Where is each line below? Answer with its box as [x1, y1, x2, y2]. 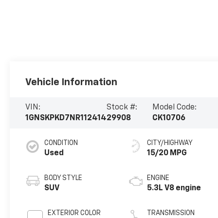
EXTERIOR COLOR [48, 210, 101, 217]
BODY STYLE [44, 175, 83, 182]
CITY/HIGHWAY [147, 140, 193, 147]
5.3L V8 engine [147, 184, 201, 193]
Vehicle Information [25, 77, 118, 88]
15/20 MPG [147, 149, 187, 158]
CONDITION [44, 140, 78, 147]
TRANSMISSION [147, 210, 195, 217]
